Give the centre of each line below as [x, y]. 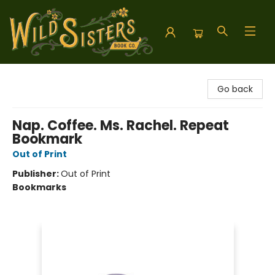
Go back [235, 89]
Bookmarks [39, 187]
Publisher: [37, 174]
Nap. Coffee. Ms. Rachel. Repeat [121, 126]
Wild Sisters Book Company [67, 76]
